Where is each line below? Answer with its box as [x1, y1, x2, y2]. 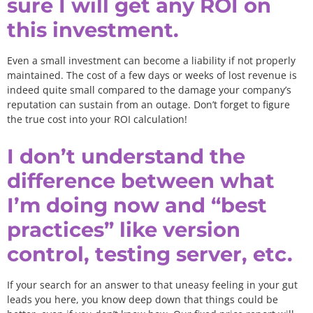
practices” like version [7, 217, 240, 242]
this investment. [7, 17, 179, 42]
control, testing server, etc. [7, 242, 293, 266]
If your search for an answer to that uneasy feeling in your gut [7, 278, 298, 291]
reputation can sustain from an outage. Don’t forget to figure [7, 98, 290, 111]
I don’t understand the [7, 144, 245, 168]
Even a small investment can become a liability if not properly [7, 54, 296, 67]
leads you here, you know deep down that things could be [7, 293, 278, 306]
